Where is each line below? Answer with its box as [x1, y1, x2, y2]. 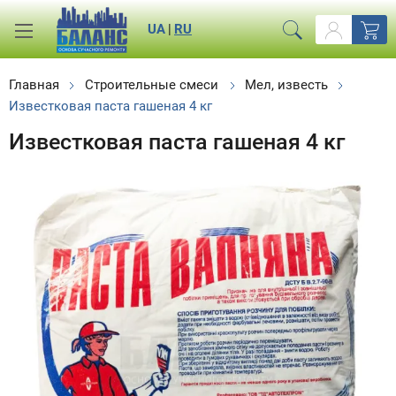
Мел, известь [244, 77, 328, 93]
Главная [9, 77, 59, 93]
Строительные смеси [85, 77, 219, 93]
